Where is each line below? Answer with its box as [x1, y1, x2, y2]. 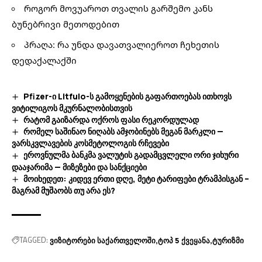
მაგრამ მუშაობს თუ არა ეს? [12, 184, 115, 196]
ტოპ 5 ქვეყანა [158, 235, 210, 246]
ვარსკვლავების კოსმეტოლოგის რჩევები [12, 137, 169, 149]
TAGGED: [19, 234, 48, 246]
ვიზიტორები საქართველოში [50, 235, 156, 246]
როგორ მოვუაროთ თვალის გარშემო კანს [24, 2, 213, 14]
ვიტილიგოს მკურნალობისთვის [12, 102, 132, 113]
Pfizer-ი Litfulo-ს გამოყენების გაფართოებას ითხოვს [23, 90, 232, 102]
